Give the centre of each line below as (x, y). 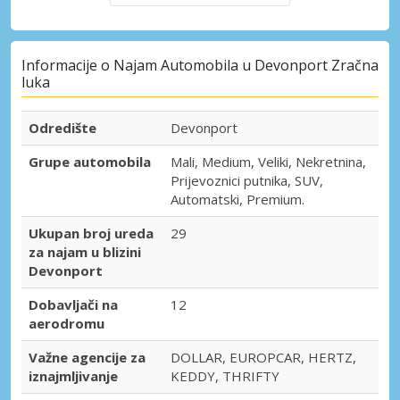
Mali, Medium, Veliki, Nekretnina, (268, 162)
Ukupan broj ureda (91, 233)
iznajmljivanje (73, 376)
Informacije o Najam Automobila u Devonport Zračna (200, 66)
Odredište (62, 128)
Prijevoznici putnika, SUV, (247, 181)
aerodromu (67, 324)
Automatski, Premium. (237, 200)
